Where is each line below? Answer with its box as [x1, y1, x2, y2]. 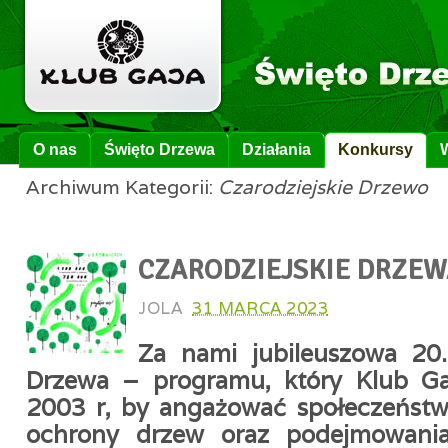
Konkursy [338, 141, 413, 158]
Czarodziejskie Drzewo [218, 174, 428, 200]
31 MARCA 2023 [192, 297, 329, 319]
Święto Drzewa [104, 141, 215, 158]
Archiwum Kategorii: [26, 174, 218, 200]
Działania [242, 141, 311, 158]
